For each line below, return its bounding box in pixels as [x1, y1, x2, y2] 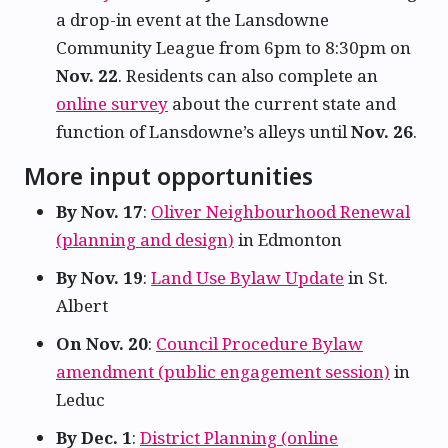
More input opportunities [24, 159, 313, 192]
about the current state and [168, 91, 396, 115]
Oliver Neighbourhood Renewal [151, 199, 410, 223]
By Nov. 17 [56, 199, 143, 223]
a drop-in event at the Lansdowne [56, 7, 329, 31]
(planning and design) [56, 227, 234, 251]
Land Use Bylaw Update [151, 265, 344, 289]
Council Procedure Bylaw [156, 332, 363, 355]
